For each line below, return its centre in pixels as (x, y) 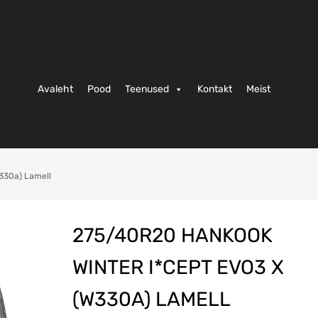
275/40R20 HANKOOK (172, 235)
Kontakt (215, 89)
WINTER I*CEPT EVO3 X (178, 267)
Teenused (147, 89)
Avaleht (55, 89)
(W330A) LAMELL (151, 299)
